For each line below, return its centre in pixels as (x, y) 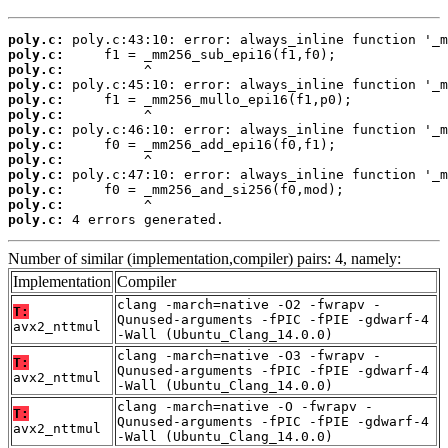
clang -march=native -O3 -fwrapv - (249, 355)
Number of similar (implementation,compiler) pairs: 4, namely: (204, 258)
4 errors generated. (144, 219)
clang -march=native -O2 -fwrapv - (249, 304)
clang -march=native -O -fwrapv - (245, 406)
